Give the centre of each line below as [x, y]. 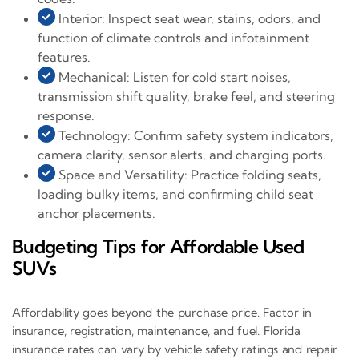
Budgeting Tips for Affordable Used [158, 247]
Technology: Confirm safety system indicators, [194, 136]
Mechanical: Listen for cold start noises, [173, 77]
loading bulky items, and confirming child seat [175, 194]
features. [64, 57]
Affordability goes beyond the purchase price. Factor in [162, 312]
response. [66, 116]
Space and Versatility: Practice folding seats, [188, 175]
